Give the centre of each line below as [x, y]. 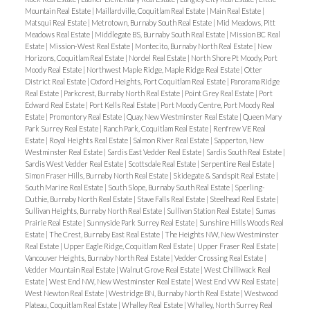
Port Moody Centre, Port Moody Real [217, 104]
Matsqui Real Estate [56, 22]
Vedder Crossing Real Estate [219, 257]
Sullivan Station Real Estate [209, 210]
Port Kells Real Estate [123, 104]
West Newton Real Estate [65, 293]
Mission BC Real [255, 34]
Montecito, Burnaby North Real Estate [194, 46]
